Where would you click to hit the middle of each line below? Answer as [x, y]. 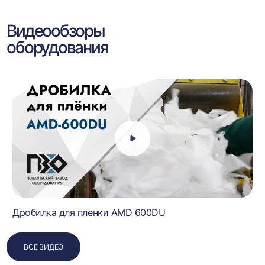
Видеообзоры [56, 31]
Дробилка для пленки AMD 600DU [89, 212]
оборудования [57, 47]
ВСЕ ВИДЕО [44, 247]
